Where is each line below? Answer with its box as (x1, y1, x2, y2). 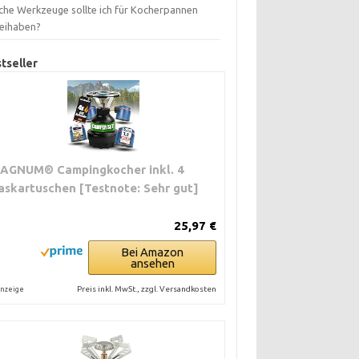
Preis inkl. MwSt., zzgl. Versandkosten (77, 284, 217, 293)
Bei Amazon (121, 245, 184, 259)
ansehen (130, 256, 175, 270)
